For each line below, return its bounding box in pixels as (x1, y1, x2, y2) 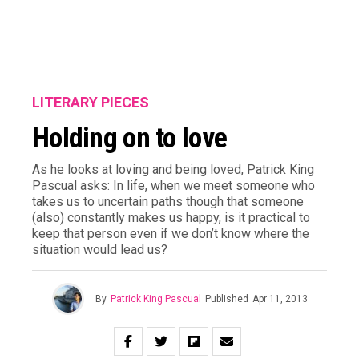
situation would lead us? (32, 242, 167, 257)
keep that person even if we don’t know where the (32, 226, 309, 241)
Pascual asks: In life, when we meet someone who (32, 178, 315, 193)
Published (204, 293, 248, 305)
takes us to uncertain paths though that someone (32, 194, 304, 209)
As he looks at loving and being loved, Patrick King (32, 162, 314, 177)
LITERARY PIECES (32, 94, 149, 111)
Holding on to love (32, 121, 228, 155)
